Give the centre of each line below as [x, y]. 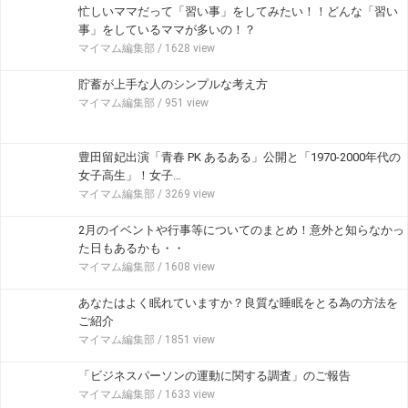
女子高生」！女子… [130, 175]
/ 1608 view [185, 267]
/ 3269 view [185, 194]
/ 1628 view [185, 48]
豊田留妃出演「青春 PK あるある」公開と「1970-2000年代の [240, 157]
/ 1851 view [185, 340]
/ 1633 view [185, 394]
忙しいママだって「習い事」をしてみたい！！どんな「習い [238, 11]
